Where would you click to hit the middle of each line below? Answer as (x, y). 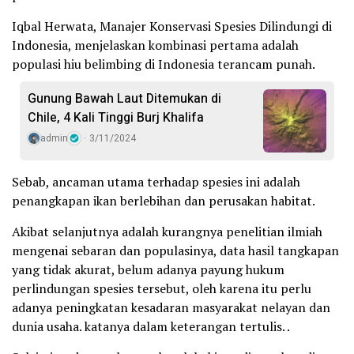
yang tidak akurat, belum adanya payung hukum (148, 270)
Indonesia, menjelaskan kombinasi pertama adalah (155, 45)
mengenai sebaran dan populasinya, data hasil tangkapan (175, 251)
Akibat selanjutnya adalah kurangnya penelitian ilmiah (167, 232)
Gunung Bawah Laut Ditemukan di (124, 99)
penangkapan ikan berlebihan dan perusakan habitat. (164, 201)
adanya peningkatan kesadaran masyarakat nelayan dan (171, 308)
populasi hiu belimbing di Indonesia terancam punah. (164, 64)
